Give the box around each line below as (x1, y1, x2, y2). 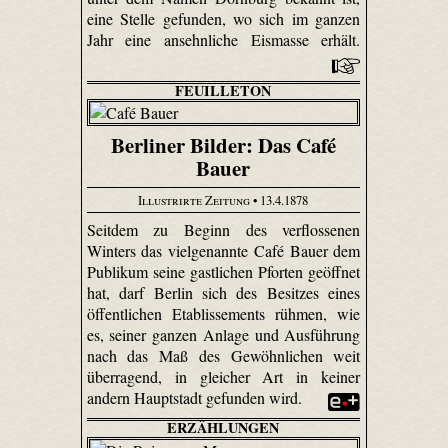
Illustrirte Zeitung (138, 190, 251, 209)
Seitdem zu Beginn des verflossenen (86, 219, 361, 241)
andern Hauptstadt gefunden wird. (86, 387, 306, 409)
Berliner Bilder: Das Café (110, 130, 336, 161)
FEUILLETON (175, 80, 272, 102)
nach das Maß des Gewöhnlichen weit (86, 345, 361, 367)
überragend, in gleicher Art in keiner (86, 366, 361, 388)
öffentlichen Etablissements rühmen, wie (86, 303, 361, 325)
